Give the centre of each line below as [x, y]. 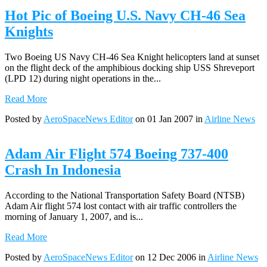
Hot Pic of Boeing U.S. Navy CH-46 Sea [125, 15]
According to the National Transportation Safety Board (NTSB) [125, 195]
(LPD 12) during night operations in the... [83, 78]
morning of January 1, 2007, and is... [74, 216]
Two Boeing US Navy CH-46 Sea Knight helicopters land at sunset [132, 57]
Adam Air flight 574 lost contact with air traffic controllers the [121, 206]
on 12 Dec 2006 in [170, 257]
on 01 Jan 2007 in [169, 119]
